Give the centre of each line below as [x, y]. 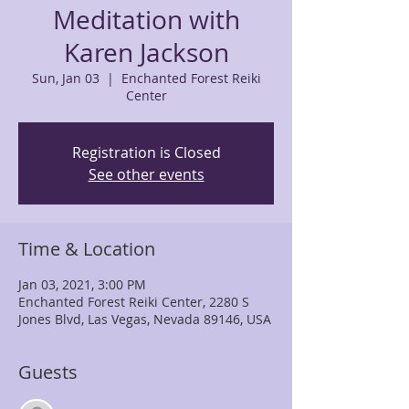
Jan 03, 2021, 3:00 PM [82, 284]
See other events [146, 174]
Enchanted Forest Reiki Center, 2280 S [134, 302]
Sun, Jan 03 [65, 78]
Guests [48, 372]
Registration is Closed [146, 152]
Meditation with [146, 20]
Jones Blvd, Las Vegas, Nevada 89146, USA [145, 319]
